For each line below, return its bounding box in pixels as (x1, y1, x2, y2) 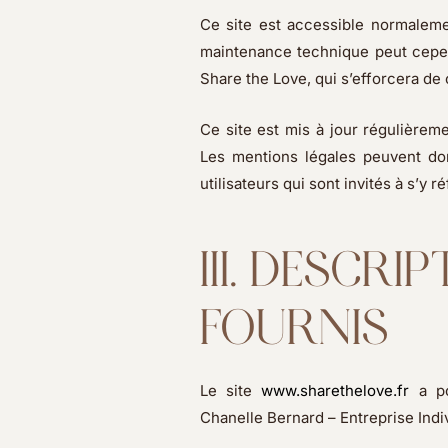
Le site (199, 381, 262, 400)
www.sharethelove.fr (261, 381, 410, 400)
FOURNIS (199, 301, 389, 355)
